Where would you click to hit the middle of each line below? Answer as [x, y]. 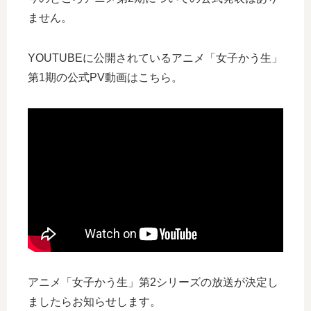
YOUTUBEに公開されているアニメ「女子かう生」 [155, 58]
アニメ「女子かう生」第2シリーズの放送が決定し [153, 282]
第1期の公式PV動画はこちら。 [105, 77]
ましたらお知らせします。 [94, 301]
